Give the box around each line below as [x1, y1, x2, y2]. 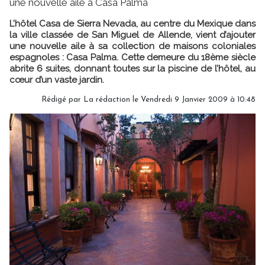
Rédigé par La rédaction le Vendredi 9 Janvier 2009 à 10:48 [41, 95, 256, 104]
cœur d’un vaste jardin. [9, 74, 104, 85]
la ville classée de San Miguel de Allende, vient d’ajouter [9, 29, 256, 40]
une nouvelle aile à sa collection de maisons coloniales [9, 40, 256, 51]
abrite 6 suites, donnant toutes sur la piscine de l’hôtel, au [9, 63, 256, 74]
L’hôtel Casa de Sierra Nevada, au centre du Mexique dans [9, 18, 256, 29]
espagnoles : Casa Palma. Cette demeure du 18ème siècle [9, 51, 256, 63]
